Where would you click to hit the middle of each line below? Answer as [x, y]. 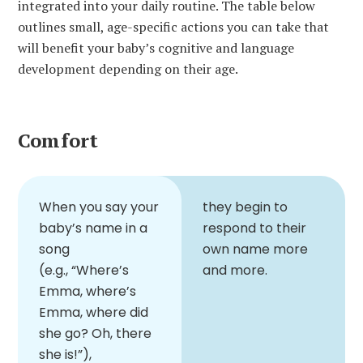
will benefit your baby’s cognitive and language [156, 47]
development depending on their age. [128, 68]
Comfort [58, 140]
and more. [235, 270]
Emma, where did [94, 312]
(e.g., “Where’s [84, 270]
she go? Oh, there [95, 333]
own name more [255, 249]
